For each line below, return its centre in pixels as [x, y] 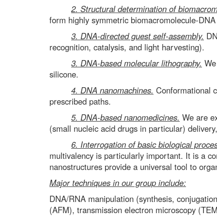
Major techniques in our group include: [118, 183]
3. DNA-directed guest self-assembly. [138, 36]
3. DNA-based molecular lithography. [137, 63]
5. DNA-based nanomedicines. [125, 117]
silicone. [64, 74]
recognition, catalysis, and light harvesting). [127, 47]
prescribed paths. [80, 101]
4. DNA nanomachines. [112, 90]
